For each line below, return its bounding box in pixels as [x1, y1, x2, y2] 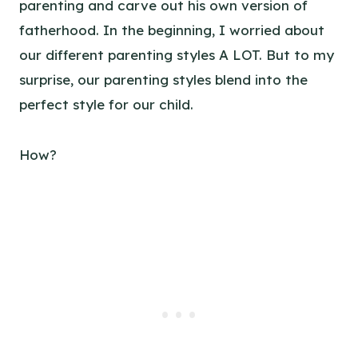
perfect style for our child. [19, 96, 193, 113]
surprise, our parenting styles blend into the [19, 71, 308, 89]
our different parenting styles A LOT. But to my [19, 46, 334, 64]
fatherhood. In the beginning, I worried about [19, 22, 324, 39]
